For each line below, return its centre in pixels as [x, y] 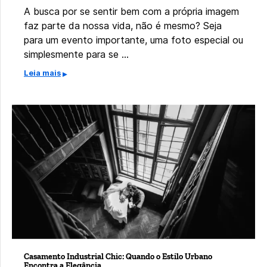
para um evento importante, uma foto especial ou [133, 40]
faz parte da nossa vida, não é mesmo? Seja [123, 25]
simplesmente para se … [76, 54]
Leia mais [42, 73]
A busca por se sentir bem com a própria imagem [131, 11]
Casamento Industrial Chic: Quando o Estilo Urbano [118, 257]
